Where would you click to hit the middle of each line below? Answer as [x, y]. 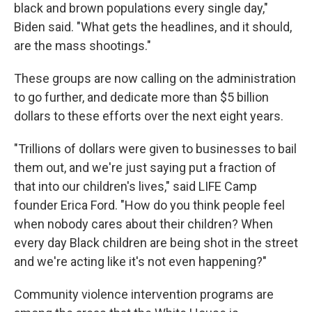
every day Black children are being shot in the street [156, 243]
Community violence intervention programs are [144, 295]
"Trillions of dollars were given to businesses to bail [155, 149]
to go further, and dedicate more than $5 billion [141, 97]
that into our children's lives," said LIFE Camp [135, 187]
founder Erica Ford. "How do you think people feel [149, 205]
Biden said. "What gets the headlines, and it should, [153, 27]
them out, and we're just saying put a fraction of [145, 168]
